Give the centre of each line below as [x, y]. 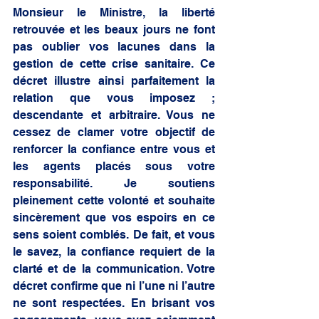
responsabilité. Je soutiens [114, 183]
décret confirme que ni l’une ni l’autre [114, 286]
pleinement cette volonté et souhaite [114, 200]
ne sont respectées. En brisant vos [114, 303]
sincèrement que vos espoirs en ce [114, 218]
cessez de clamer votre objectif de [114, 132]
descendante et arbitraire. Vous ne [114, 115]
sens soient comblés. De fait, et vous [114, 235]
